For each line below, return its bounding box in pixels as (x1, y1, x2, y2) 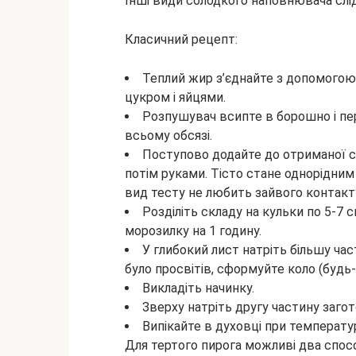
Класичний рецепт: (125, 31, 238, 47)
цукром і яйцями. (125, 89, 226, 105)
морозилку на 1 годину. (125, 222, 261, 238)
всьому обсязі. (125, 127, 212, 143)
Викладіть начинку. (142, 280, 254, 296)
